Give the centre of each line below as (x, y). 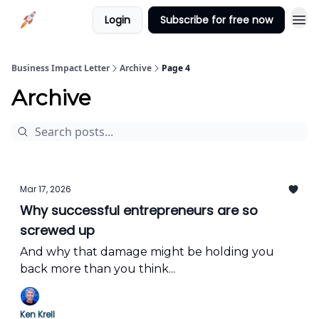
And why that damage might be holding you (147, 252)
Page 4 (176, 68)
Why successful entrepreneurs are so (139, 210)
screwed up (57, 230)
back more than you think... (98, 269)
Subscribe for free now (216, 20)
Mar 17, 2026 (46, 189)
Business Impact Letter (61, 68)
